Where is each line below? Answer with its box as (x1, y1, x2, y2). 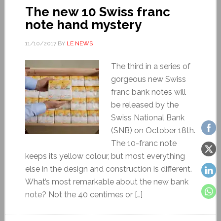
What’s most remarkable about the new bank (25, 177, 188, 186)
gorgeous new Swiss (110, 74, 186, 84)
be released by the (110, 100, 179, 110)
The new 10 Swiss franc (25, 4, 170, 19)
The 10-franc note (110, 138, 177, 148)
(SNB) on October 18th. (110, 125, 195, 135)
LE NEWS (66, 39, 93, 47)
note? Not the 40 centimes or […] (25, 189, 143, 199)
